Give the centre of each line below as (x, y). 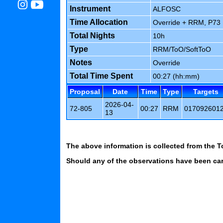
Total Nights (92, 36)
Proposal (85, 92)
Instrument (90, 9)
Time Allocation (99, 22)
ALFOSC (167, 9)
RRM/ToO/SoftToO (182, 50)
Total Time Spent (101, 76)
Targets (206, 92)
